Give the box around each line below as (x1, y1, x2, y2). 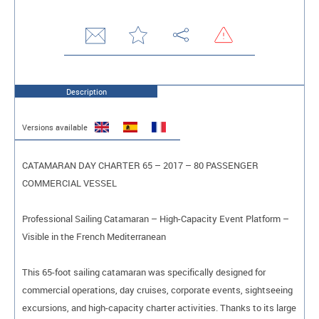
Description (66, 86, 107, 98)
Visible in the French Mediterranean (22, 229, 166, 243)
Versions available (22, 122, 88, 133)
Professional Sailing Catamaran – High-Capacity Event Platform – (22, 211, 289, 225)
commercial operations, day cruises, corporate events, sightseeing (22, 283, 293, 296)
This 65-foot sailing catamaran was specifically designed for (22, 265, 266, 278)
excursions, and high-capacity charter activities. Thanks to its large (22, 300, 296, 314)
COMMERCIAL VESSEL (22, 176, 117, 189)
